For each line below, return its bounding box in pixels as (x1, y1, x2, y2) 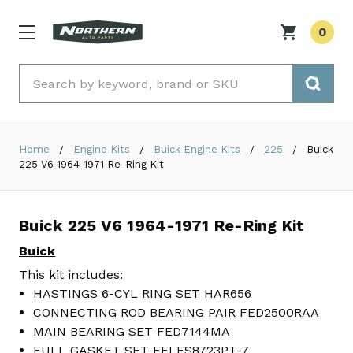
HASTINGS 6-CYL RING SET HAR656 (33, 286, 252, 302)
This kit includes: (19, 267, 123, 283)
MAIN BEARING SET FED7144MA (33, 324, 231, 340)
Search (20, 66, 62, 82)
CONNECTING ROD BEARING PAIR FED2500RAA (33, 305, 320, 321)
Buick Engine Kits (154, 143, 240, 156)
